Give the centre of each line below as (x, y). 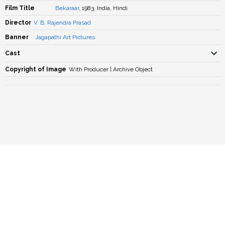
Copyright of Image (36, 69)
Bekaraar (67, 8)
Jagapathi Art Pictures (65, 37)
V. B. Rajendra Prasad (62, 23)
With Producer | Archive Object (111, 69)
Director (18, 23)
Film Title (20, 8)
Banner (17, 37)
